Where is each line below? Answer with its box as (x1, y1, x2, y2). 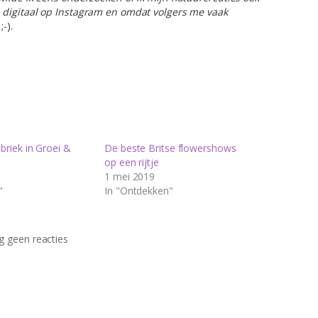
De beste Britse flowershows (104, 141, 236, 155)
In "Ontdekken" (104, 183, 173, 197)
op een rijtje (104, 155, 159, 169)
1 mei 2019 (104, 169, 155, 183)
